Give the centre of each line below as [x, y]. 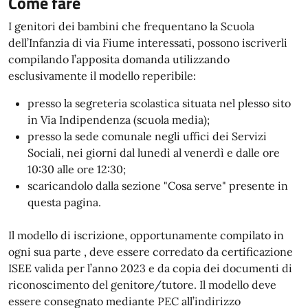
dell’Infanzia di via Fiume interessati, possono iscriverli [148, 43]
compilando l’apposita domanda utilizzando [119, 59]
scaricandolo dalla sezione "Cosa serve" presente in [158, 186]
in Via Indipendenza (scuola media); [119, 120]
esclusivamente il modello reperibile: [102, 76]
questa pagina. [64, 202]
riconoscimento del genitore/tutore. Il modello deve [142, 285]
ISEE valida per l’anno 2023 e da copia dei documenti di [150, 268]
